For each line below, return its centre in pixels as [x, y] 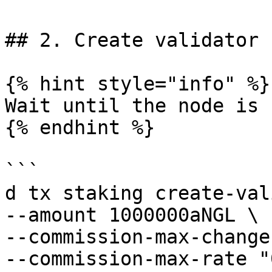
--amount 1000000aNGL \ [132, 215]
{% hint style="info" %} [138, 84]
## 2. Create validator [132, 40]
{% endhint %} [80, 127]
